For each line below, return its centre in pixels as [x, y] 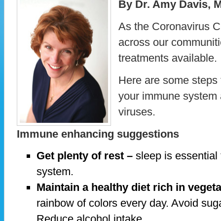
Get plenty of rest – [85, 156]
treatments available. [169, 58]
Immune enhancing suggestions [98, 134]
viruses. [138, 111]
